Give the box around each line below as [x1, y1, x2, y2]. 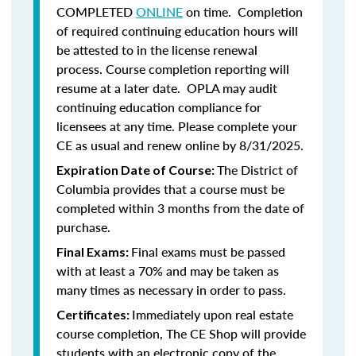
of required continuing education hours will [56, 21, 298, 40]
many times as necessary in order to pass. [56, 281, 286, 299]
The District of [217, 161, 298, 179]
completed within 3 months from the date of [56, 199, 304, 217]
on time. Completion [183, 2, 303, 21]
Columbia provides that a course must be [56, 180, 284, 198]
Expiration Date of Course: [56, 162, 217, 177]
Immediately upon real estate [132, 305, 293, 323]
